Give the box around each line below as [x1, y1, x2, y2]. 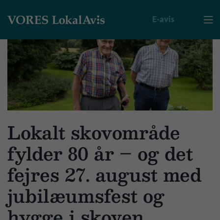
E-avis [152, 14, 174, 24]
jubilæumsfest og [7, 181, 165, 210]
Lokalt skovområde [7, 117, 180, 147]
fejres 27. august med [7, 160, 202, 189]
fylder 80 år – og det [7, 138, 193, 168]
